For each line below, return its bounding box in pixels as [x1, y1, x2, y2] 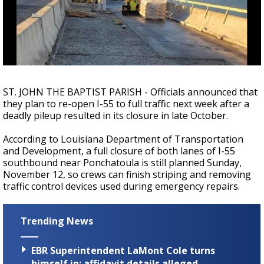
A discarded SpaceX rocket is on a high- [60, 8, 192, 18]
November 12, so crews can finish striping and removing [3, 168, 251, 181]
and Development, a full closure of [3, 144, 154, 157]
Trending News [21, 214, 93, 227]
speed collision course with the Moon [58, 18, 183, 28]
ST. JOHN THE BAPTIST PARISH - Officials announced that [3, 85, 258, 98]
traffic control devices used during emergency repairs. [3, 180, 242, 193]
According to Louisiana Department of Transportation [3, 133, 243, 146]
